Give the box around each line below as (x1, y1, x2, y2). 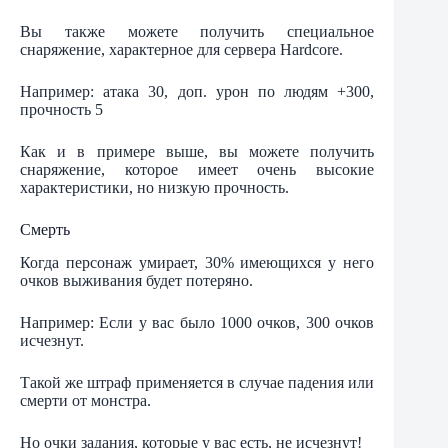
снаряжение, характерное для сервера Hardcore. (20, 41, 343, 59)
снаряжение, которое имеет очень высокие (20, 161, 375, 179)
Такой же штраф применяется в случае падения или (20, 373, 375, 391)
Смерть (20, 221, 70, 239)
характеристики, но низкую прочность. (20, 179, 289, 197)
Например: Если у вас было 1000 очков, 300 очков (20, 313, 375, 331)
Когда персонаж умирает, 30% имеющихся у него (20, 253, 375, 271)
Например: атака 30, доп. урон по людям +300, (20, 83, 375, 101)
